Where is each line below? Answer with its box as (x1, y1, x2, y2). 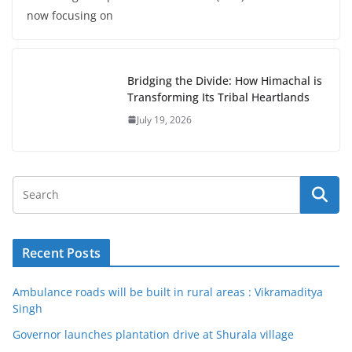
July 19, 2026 (137, 112, 192, 126)
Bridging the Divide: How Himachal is (127, 72, 322, 88)
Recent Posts (22, 244, 101, 262)
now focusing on (27, 8, 113, 24)
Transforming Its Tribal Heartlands (127, 89, 310, 104)
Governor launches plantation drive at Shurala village (13, 327, 294, 343)
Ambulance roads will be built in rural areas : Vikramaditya (13, 284, 323, 300)
